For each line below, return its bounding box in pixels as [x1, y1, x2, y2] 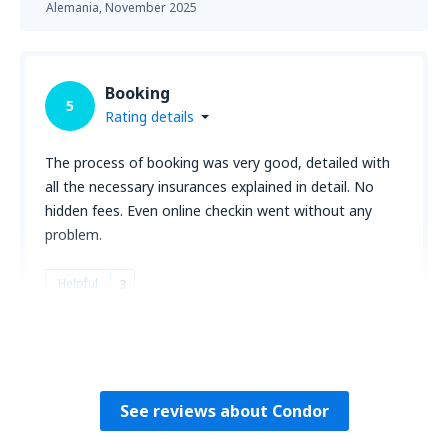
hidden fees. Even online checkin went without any [45, 201, 372, 220]
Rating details [105, 107, 194, 126]
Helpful [58, 275, 98, 292]
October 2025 [105, 359, 184, 376]
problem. [45, 225, 102, 244]
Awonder [38, 333, 102, 352]
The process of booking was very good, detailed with [45, 153, 390, 172]
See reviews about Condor [119, 400, 329, 422]
